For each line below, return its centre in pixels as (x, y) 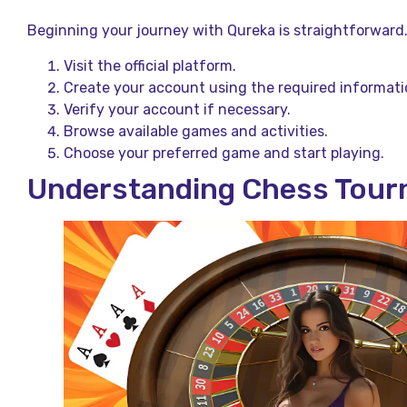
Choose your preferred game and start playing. (224, 153)
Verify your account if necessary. (177, 109)
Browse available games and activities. (196, 131)
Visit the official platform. (150, 65)
